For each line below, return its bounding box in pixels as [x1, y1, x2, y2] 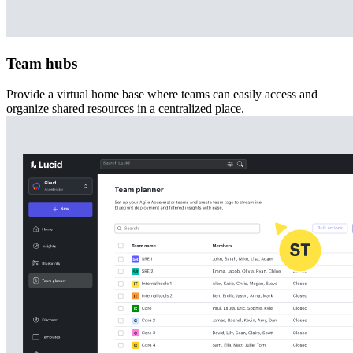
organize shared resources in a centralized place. [6, 101, 244, 115]
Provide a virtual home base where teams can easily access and [6, 87, 318, 101]
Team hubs [6, 55, 77, 72]
